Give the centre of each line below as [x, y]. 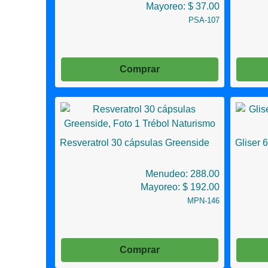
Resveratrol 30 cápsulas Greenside [135, 143]
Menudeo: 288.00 [182, 174]
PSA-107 [204, 20]
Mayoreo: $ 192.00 [180, 187]
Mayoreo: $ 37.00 [182, 6]
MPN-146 [203, 201]
